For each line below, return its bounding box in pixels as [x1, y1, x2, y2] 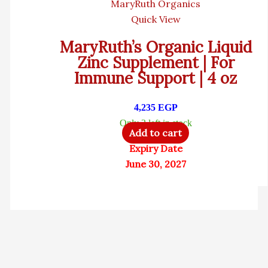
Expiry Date [129, 142, 182, 154]
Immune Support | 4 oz [74, 68, 237, 89]
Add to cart [129, 126, 182, 139]
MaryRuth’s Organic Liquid [59, 37, 252, 57]
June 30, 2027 [125, 157, 186, 170]
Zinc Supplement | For [77, 53, 234, 73]
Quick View [130, 13, 181, 25]
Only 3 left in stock [119, 117, 192, 128]
